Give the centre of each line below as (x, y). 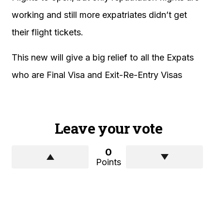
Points (108, 162)
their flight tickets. (47, 32)
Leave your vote (108, 128)
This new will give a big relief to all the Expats (103, 57)
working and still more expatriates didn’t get (99, 15)
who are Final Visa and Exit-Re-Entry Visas (97, 75)
